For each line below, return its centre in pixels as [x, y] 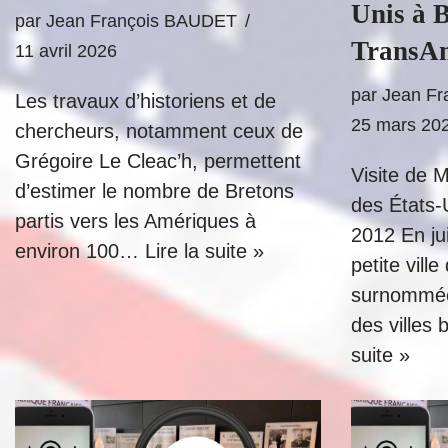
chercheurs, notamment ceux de [159, 131]
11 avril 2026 [66, 51]
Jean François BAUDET [141, 21]
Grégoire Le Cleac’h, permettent [158, 161]
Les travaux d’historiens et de [145, 101]
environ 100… [80, 251]
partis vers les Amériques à [135, 221]
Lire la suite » [204, 251]
